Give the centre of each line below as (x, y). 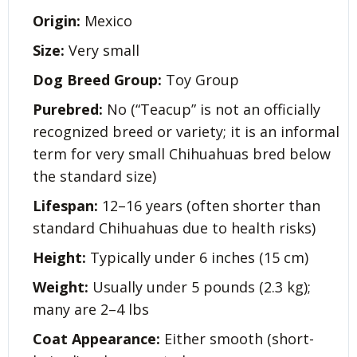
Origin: (57, 21)
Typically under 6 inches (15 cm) (197, 257)
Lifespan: (65, 206)
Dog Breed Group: (97, 80)
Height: (59, 257)
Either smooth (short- (237, 338)
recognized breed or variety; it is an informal (186, 132)
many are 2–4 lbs (91, 309)
